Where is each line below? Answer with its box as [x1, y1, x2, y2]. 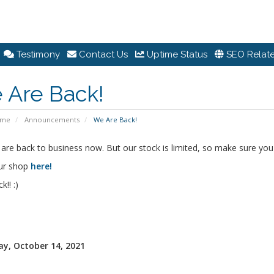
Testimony [14, 49, 60, 60]
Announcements [24, 115, 80, 124]
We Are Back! [91, 115, 137, 124]
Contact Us [76, 49, 128, 60]
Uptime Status [144, 49, 207, 60]
